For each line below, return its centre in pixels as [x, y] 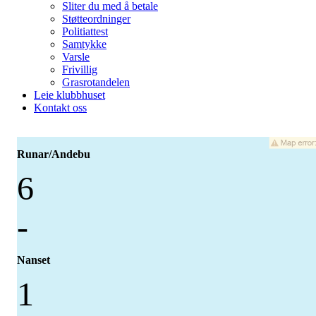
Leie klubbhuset [69, 95]
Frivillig [80, 69]
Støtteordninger [96, 19]
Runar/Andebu [54, 154]
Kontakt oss [60, 108]
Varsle [76, 57]
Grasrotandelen [96, 82]
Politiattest [85, 31]
